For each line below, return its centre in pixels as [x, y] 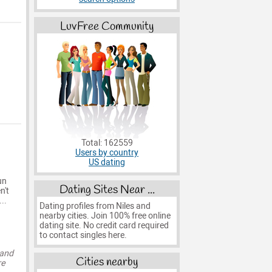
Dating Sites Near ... [107, 190]
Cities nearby [107, 263]
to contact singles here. [83, 235]
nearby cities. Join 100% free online [105, 216]
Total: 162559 [107, 143]
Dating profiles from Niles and [95, 206]
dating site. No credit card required [104, 225]
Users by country [107, 153]
